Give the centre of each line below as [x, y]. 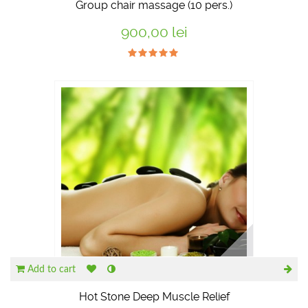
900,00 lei [154, 32]
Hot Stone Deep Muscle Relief [154, 296]
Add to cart [52, 269]
